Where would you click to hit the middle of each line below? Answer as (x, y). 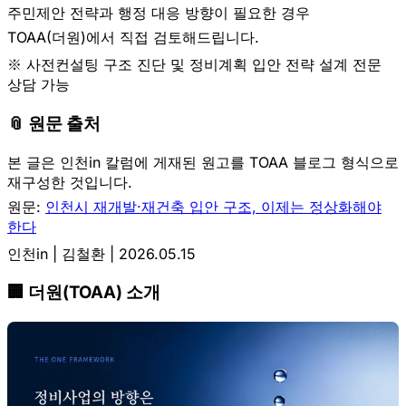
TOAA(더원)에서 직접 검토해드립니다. (133, 38)
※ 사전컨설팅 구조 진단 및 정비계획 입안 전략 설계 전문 (194, 65)
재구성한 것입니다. (70, 182)
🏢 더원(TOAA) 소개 (84, 293)
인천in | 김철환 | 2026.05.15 (101, 253)
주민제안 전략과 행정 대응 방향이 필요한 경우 (159, 13)
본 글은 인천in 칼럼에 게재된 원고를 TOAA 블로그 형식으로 (203, 162)
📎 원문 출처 (54, 123)
